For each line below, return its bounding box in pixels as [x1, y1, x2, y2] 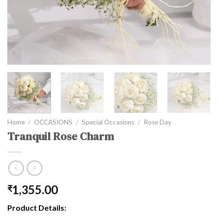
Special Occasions [82, 118, 135, 127]
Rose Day [144, 118, 172, 127]
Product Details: [7, 202, 66, 212]
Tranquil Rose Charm [7, 129, 114, 145]
